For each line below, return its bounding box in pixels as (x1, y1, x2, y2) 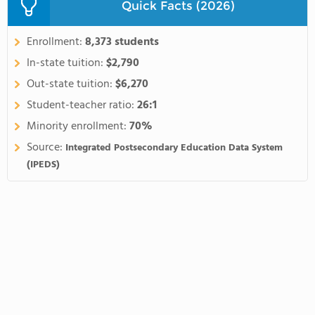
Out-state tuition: (27, 75, 115, 94)
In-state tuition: (27, 54, 106, 72)
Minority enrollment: (27, 117, 129, 136)
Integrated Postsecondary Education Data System (65, 140, 283, 156)
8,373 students (85, 33, 159, 51)
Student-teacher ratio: (27, 96, 137, 115)
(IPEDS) (27, 157, 60, 173)
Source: (27, 139, 65, 157)
